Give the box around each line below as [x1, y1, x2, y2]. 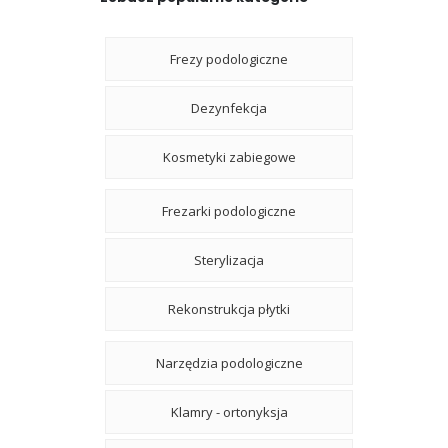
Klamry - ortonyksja [170, 402, 288, 421]
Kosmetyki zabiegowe [162, 147, 296, 166]
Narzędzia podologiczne [155, 353, 303, 372]
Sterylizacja [194, 250, 264, 269]
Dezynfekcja [191, 98, 267, 117]
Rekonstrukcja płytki [168, 299, 290, 318]
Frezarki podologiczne [162, 201, 296, 220]
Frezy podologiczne [170, 49, 288, 68]
